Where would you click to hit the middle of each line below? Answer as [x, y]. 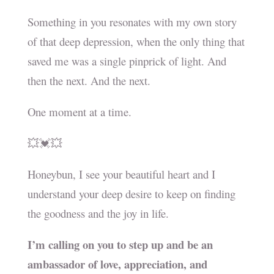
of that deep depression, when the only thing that [136, 42]
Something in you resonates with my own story [132, 22]
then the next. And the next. [89, 81]
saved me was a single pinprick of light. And [127, 61]
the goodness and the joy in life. [98, 213]
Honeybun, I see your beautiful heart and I [121, 174]
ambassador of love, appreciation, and [117, 264]
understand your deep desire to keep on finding [131, 194]
